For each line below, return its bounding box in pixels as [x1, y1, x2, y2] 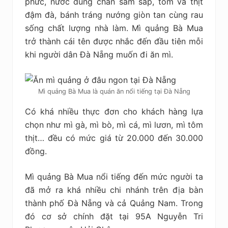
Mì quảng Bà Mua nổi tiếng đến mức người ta [25, 171, 203, 182]
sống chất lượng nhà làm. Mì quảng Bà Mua [25, 22, 203, 33]
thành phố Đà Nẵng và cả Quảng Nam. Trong [25, 197, 203, 208]
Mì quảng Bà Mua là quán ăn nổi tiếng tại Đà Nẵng [38, 87, 190, 95]
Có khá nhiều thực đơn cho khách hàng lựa [25, 106, 203, 117]
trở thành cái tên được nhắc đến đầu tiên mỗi [25, 36, 203, 46]
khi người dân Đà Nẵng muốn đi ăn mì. [25, 49, 173, 60]
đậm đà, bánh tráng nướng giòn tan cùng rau [25, 9, 203, 20]
